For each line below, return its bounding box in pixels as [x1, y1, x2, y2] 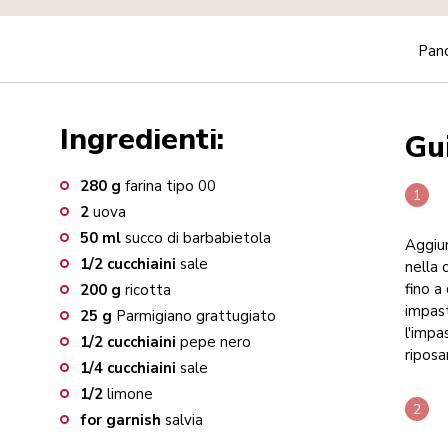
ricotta [125, 280, 171, 300]
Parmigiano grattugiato [116, 306, 276, 326]
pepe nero [180, 332, 251, 352]
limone [107, 384, 153, 404]
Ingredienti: [60, 119, 224, 160]
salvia [165, 410, 203, 430]
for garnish [80, 410, 161, 430]
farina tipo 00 [125, 176, 216, 196]
